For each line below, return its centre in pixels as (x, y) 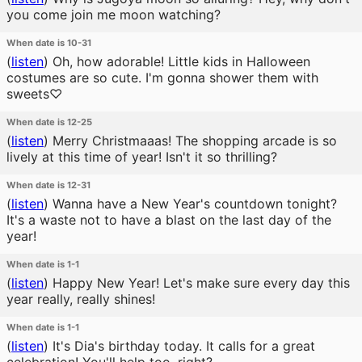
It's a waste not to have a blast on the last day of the (169, 220)
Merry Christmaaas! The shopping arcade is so (193, 141)
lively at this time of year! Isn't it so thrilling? (142, 157)
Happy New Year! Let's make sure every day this (199, 283)
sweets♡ (34, 94)
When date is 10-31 (49, 43)
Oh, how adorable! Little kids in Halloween (179, 61)
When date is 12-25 (49, 122)
